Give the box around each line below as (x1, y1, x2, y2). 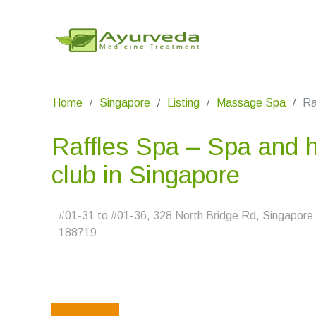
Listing (167, 97, 200, 109)
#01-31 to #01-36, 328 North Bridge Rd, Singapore (59, 209, 314, 221)
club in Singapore (51, 161, 241, 188)
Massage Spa (217, 97, 286, 109)
